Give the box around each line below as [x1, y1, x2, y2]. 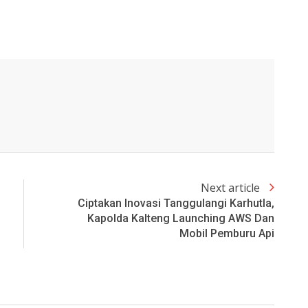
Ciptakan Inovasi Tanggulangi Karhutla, [78, 197, 274, 210]
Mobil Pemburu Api [179, 227, 274, 241]
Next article [201, 180, 263, 196]
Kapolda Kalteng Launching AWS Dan [87, 212, 274, 225]
